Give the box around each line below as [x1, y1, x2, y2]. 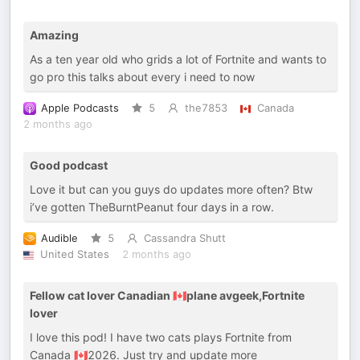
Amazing [30, 28, 79, 42]
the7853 [184, 102, 227, 114]
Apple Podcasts [41, 102, 119, 114]
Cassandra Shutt [143, 232, 226, 244]
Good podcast [30, 158, 108, 172]
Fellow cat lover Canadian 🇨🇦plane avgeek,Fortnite [30, 288, 305, 302]
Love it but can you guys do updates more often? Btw [30, 182, 313, 196]
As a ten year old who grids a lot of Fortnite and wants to [30, 52, 326, 66]
